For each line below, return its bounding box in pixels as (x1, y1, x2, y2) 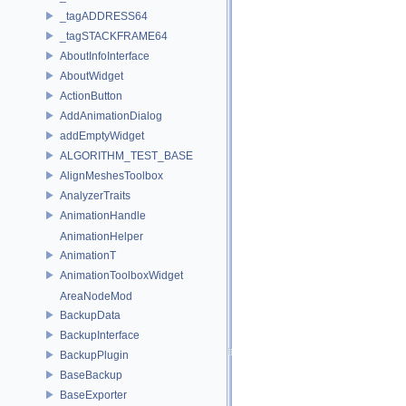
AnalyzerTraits (60, 188, 130, 202)
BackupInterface (60, 328, 140, 342)
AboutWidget (60, 69, 123, 82)
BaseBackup (60, 368, 122, 382)
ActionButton (60, 89, 122, 102)
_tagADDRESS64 (60, 9, 148, 23)
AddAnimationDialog (60, 109, 162, 122)
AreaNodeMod (60, 290, 132, 303)
